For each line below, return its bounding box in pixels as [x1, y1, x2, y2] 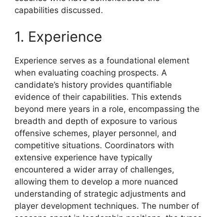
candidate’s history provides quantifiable [15, 80, 172, 90]
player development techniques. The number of [15, 201, 199, 211]
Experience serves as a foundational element [15, 56, 189, 65]
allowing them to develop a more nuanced [15, 177, 178, 186]
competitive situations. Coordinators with [15, 140, 174, 150]
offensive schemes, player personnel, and [15, 128, 177, 138]
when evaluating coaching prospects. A [15, 68, 167, 77]
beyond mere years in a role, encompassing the [15, 104, 200, 114]
